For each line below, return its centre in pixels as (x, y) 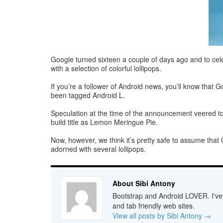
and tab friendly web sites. (154, 206)
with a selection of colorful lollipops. (106, 68)
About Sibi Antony (144, 183)
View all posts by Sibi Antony (158, 216)
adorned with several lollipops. (98, 149)
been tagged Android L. (88, 95)
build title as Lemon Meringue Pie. (104, 122)
